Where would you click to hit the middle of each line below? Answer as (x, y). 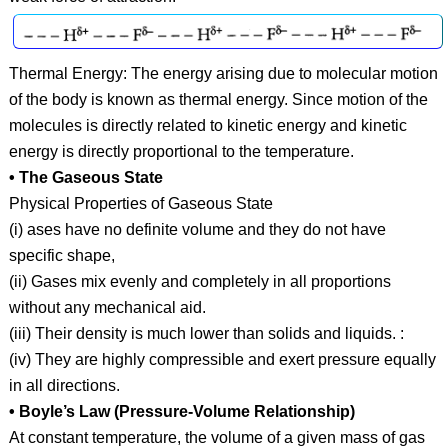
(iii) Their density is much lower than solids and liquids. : (206, 333)
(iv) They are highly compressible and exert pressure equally (222, 359)
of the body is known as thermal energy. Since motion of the (218, 99)
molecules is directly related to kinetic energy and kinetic (207, 125)
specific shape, (61, 255)
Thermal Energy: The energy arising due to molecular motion (223, 73)
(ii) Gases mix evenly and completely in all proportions (199, 281)
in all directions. (64, 385)
